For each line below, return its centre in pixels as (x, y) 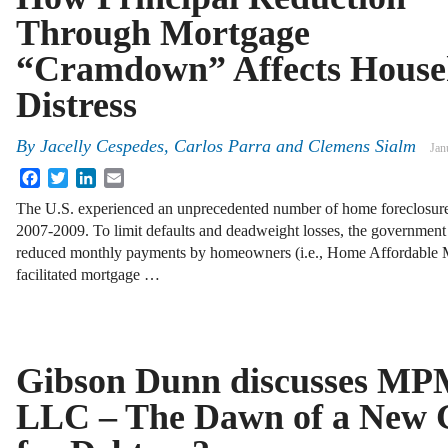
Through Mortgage (163, 33)
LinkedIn (125, 176)
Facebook (71, 176)
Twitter (90, 176)
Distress (76, 105)
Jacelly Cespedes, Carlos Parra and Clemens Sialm (228, 146)
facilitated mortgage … (88, 275)
